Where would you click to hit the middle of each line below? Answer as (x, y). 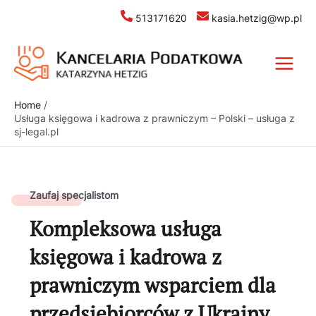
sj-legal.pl (36, 132)
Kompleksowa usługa (126, 229)
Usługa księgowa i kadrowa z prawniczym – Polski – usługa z (154, 119)
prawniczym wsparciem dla (153, 285)
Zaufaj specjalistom (74, 196)
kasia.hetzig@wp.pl (255, 18)
